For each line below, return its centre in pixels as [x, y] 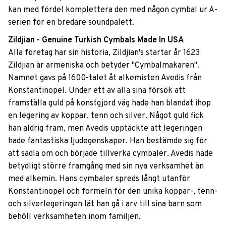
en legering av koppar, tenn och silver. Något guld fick [106, 116]
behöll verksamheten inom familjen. [74, 217]
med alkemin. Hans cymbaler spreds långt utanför [99, 179]
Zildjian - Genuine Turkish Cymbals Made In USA [96, 40]
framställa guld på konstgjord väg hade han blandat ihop [109, 103]
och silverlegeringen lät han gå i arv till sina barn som [105, 204]
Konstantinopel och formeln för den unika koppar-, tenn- [113, 191]
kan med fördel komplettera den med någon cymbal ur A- [113, 10]
